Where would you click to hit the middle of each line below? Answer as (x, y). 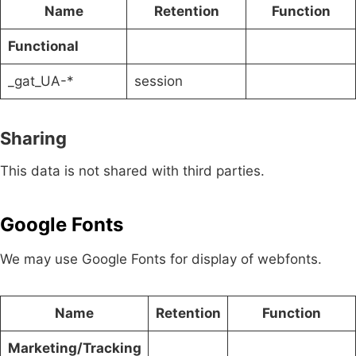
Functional (43, 46)
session (158, 81)
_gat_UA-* (41, 81)
